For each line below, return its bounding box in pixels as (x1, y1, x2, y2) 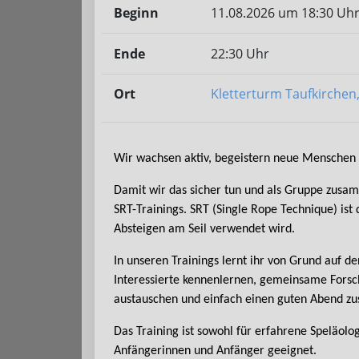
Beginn (114, 4, 159, 22)
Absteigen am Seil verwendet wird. (114, 223, 295, 236)
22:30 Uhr (211, 44, 270, 63)
